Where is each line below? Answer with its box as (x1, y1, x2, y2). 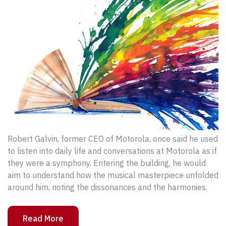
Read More (23, 213, 64, 223)
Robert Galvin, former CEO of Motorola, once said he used (8, 133, 218, 144)
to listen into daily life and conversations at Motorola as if (8, 145, 217, 156)
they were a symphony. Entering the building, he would (8, 157, 206, 168)
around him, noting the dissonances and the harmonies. (8, 182, 207, 192)
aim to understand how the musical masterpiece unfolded (8, 169, 218, 180)
